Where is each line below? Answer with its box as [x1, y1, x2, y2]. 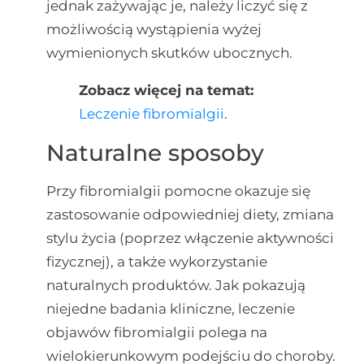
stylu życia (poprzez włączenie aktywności [45, 229, 334, 246]
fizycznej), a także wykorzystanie [45, 253, 267, 270]
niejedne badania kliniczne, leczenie [45, 300, 295, 317]
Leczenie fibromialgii [78, 105, 224, 122]
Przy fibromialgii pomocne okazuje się [45, 182, 310, 199]
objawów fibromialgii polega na [45, 323, 267, 340]
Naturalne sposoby [45, 138, 264, 167]
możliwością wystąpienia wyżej [45, 20, 262, 37]
